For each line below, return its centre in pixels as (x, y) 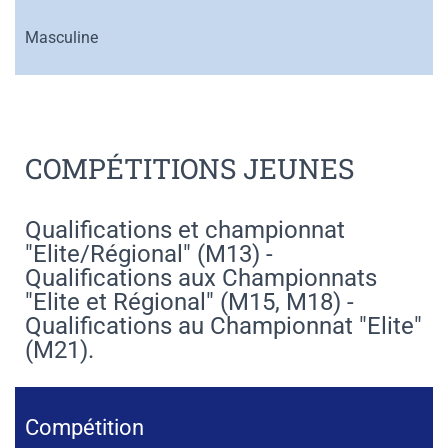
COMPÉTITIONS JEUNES (189, 168)
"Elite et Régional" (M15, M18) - (189, 302)
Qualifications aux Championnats (201, 278)
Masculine (61, 37)
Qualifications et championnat (185, 230)
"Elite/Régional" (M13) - (149, 254)
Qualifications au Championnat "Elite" (223, 326)
